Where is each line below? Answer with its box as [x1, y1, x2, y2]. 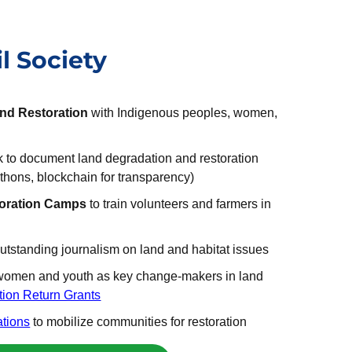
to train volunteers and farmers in [86, 197, 272, 211]
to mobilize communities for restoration [30, 315, 247, 329]
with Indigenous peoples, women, [88, 106, 278, 120]
